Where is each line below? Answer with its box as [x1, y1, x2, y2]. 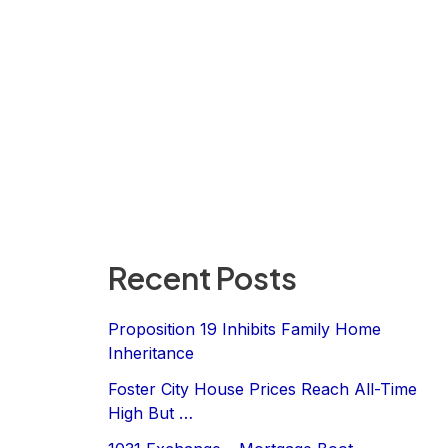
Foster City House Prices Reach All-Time [108, 378, 417, 399]
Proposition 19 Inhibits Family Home [108, 318, 381, 339]
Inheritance [108, 342, 194, 363]
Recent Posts [108, 257, 297, 297]
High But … [108, 402, 193, 423]
